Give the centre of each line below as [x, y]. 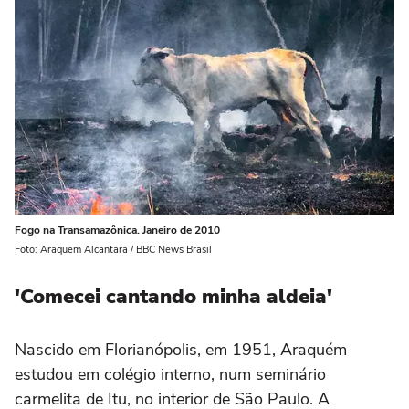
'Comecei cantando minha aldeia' [173, 297]
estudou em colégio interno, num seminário [170, 375]
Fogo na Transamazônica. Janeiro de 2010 [117, 231]
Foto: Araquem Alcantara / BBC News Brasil [113, 250]
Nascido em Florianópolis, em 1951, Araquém [181, 350]
